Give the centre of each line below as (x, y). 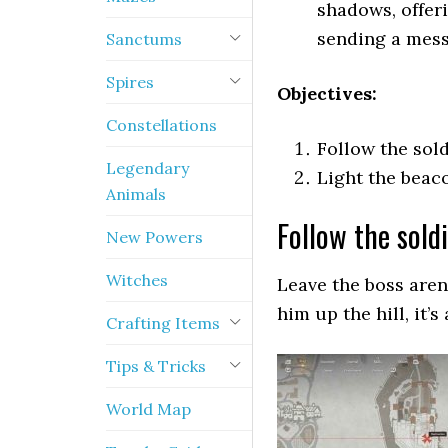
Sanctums (144, 39)
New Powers (154, 237)
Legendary (147, 168)
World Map (148, 409)
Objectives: (327, 93)
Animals (136, 194)
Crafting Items (163, 323)
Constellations (161, 125)
